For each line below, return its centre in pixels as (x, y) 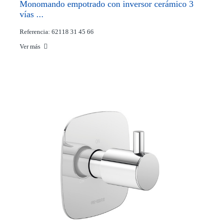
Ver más (31, 46)
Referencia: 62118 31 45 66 (57, 31)
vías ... (32, 14)
